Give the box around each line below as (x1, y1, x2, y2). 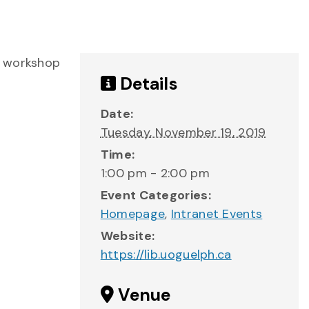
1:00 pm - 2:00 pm (100, 165, 210, 181)
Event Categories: (100, 187, 211, 203)
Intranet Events (170, 206, 263, 222)
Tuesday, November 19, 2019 (100, 124, 266, 141)
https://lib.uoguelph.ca (100, 246, 232, 263)
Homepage (100, 206, 166, 222)
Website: (100, 228, 155, 244)
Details (115, 72, 178, 95)
